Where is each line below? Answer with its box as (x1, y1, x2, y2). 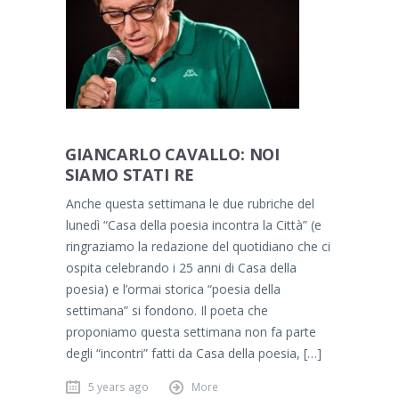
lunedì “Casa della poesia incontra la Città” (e (66, 216, 322, 233)
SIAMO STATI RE (65, 163, 194, 185)
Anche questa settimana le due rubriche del (66, 194, 314, 212)
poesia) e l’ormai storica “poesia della (66, 280, 281, 297)
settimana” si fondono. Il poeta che (66, 301, 268, 319)
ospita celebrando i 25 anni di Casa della (66, 258, 297, 276)
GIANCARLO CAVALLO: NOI (65, 142, 281, 165)
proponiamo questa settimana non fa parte (66, 322, 316, 340)
